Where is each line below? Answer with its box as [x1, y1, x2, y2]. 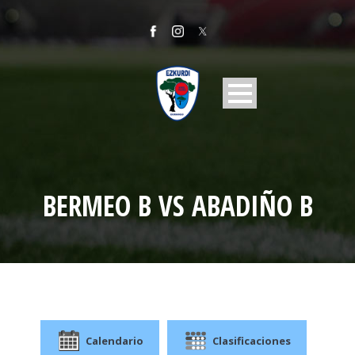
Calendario [86, 333, 143, 348]
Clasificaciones [212, 333, 291, 348]
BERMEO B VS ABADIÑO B [42, 186, 313, 224]
